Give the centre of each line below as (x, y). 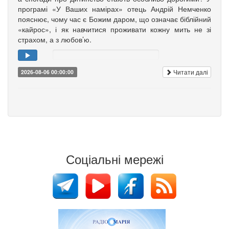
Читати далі (190, 72)
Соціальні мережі (114, 159)
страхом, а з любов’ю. (55, 40)
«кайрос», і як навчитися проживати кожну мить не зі (114, 29)
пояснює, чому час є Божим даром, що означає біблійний (114, 19)
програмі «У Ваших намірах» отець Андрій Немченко (114, 9)
